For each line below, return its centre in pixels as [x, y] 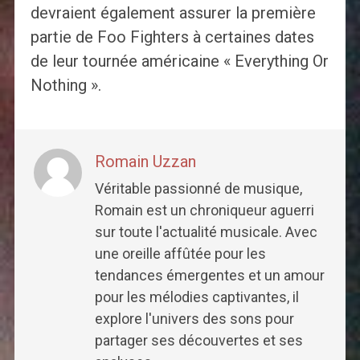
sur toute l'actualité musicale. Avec [206, 232]
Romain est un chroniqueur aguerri [204, 211]
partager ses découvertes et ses [198, 341]
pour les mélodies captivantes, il [196, 297]
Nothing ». [65, 86]
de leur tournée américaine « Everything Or [179, 61]
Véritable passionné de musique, [198, 189]
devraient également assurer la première [173, 13]
